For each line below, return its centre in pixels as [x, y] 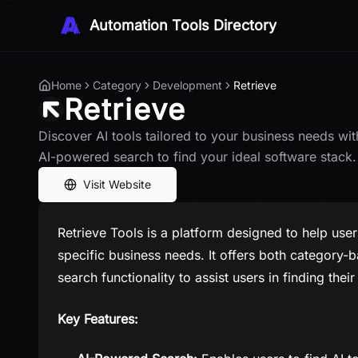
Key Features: [98, 319]
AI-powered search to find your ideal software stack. [197, 157]
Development [187, 85]
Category [117, 85]
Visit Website [117, 184]
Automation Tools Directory [183, 25]
